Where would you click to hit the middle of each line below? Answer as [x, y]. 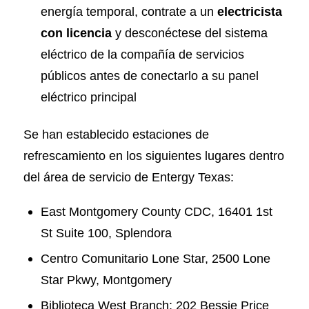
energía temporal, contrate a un [129, 12]
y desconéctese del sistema [189, 33]
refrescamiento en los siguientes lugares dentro [153, 156]
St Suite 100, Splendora [108, 232]
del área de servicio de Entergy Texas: [128, 177]
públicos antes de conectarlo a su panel [149, 76]
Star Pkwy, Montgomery [106, 279]
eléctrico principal [88, 97]
